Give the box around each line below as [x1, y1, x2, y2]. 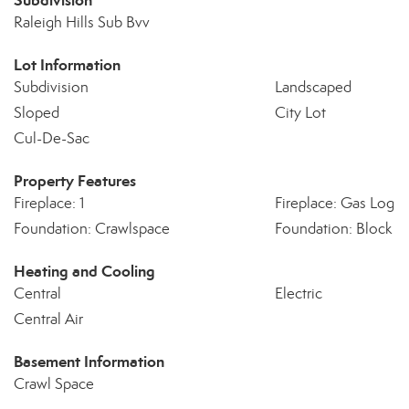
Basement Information [14, 351, 164, 372]
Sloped [14, 103, 59, 122]
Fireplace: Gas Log [274, 194, 394, 213]
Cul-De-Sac [14, 129, 89, 148]
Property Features [14, 171, 136, 191]
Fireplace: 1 [14, 194, 85, 213]
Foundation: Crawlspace [14, 219, 170, 238]
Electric [274, 284, 322, 303]
